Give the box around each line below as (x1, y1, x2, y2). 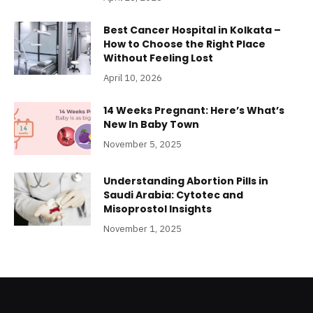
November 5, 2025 (103, 138, 182, 151)
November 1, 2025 (103, 223, 182, 235)
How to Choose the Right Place (103, 37, 265, 52)
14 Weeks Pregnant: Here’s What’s (103, 103, 284, 118)
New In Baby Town (103, 117, 199, 132)
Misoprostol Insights (103, 202, 212, 217)
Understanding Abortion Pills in (103, 174, 268, 189)
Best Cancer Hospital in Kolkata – (103, 23, 281, 38)
